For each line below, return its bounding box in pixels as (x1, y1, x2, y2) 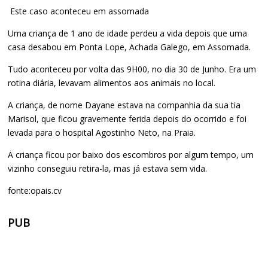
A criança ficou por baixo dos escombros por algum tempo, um (8, 149, 254, 161)
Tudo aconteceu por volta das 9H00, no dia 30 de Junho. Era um (8, 63, 257, 75)
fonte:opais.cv (8, 185, 62, 197)
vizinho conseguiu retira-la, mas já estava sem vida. (8, 163, 208, 175)
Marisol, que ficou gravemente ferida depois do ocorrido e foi (8, 113, 247, 125)
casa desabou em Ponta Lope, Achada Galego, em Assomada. (8, 41, 251, 53)
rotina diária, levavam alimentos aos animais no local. (8, 77, 216, 89)
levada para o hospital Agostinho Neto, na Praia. (8, 127, 196, 139)
